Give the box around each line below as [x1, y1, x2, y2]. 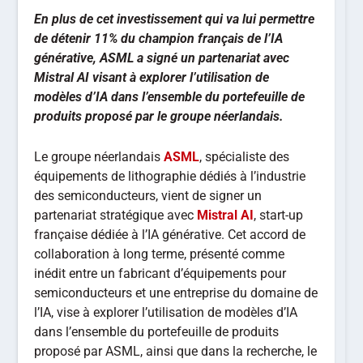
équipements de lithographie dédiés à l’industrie [34, 168, 306, 184]
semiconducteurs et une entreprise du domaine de [34, 284, 318, 301]
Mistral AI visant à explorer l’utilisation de [34, 70, 270, 85]
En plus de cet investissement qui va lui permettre [34, 11, 315, 27]
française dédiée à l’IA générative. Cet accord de [34, 226, 306, 242]
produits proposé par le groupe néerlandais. [34, 109, 284, 124]
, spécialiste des [199, 148, 290, 164]
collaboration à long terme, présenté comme [34, 246, 285, 262]
